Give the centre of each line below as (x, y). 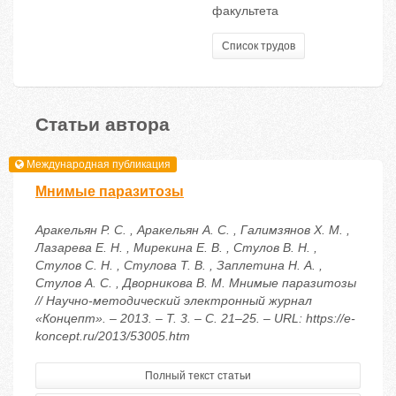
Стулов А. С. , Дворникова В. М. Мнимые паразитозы (196, 283)
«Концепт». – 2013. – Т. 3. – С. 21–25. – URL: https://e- (195, 319)
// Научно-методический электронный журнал (174, 301)
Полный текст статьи (198, 376)
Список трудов (259, 46)
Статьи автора (103, 123)
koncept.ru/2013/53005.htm (113, 336)
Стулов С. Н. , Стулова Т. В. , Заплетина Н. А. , (179, 266)
